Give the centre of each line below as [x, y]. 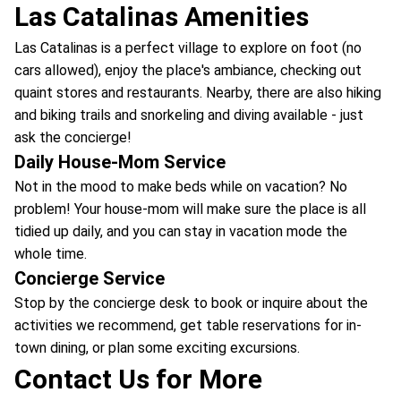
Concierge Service [90, 278]
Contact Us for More [138, 379]
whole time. [52, 254]
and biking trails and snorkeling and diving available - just [189, 115]
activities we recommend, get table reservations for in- [188, 325]
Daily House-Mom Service [120, 162]
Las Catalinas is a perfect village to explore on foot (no [188, 48]
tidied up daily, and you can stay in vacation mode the [181, 231]
